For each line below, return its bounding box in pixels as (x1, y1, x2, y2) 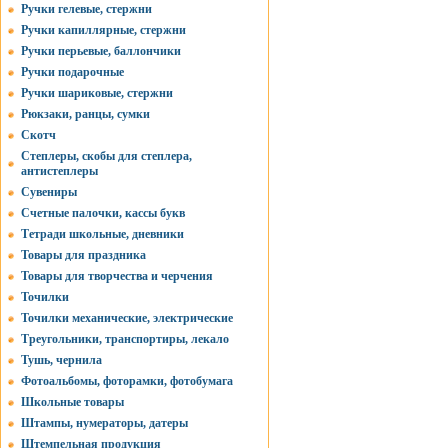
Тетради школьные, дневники (21, 227, 184, 241)
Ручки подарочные (21, 65, 124, 79)
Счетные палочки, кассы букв (21, 206, 185, 220)
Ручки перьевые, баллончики (21, 44, 181, 58)
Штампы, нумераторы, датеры (21, 416, 188, 430)
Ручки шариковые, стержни (21, 86, 173, 100)
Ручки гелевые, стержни (21, 2, 152, 16)
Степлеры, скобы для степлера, (21, 149, 192, 163)
